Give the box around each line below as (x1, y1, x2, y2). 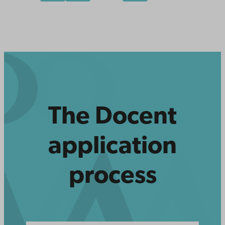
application (48, 135, 177, 160)
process (68, 164, 157, 189)
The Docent (48, 105, 177, 130)
